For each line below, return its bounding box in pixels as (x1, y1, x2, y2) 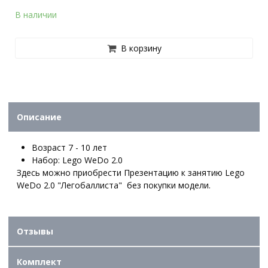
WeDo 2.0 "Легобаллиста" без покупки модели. (17, 179, 214, 191)
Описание (17, 111, 62, 123)
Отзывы (17, 225, 54, 237)
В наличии (15, 9, 57, 20)
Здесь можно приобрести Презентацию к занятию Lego (17, 166, 245, 178)
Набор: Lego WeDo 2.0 (31, 154, 123, 166)
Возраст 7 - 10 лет (31, 141, 107, 153)
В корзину (120, 42, 162, 54)
